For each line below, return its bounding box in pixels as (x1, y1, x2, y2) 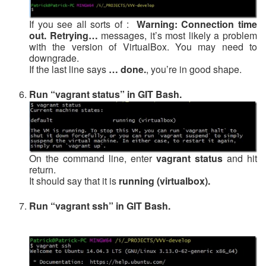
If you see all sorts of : (29, 17, 137, 31)
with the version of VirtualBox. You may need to (29, 39, 257, 53)
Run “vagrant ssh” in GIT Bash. (29, 198, 170, 213)
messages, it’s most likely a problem (97, 28, 258, 42)
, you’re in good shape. (146, 62, 242, 76)
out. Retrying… (29, 28, 98, 42)
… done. (109, 62, 146, 76)
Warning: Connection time (136, 17, 258, 31)
